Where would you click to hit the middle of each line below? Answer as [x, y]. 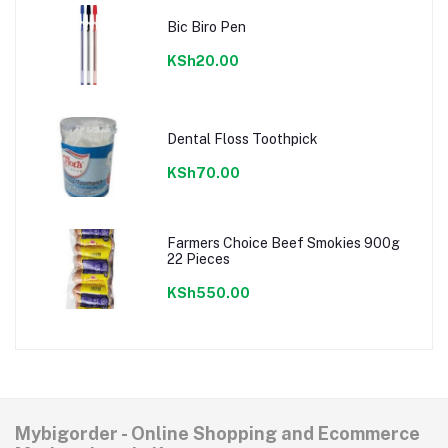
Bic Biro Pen [206, 26]
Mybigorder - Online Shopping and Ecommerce [217, 434]
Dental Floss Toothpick [242, 138]
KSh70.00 [203, 172]
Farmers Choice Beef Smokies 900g [283, 242]
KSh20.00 [202, 60]
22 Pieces [198, 258]
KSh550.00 [208, 292]
